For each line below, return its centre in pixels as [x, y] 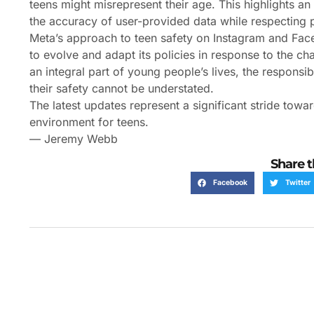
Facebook [230, 183]
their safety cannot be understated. [122, 88]
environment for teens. [89, 122]
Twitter [298, 183]
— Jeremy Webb [74, 139]
